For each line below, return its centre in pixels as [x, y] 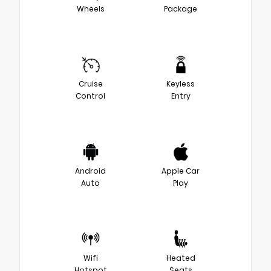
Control [90, 96]
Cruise [90, 83]
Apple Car [181, 171]
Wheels [90, 8]
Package [181, 8]
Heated [181, 258]
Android [90, 171]
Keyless [181, 83]
